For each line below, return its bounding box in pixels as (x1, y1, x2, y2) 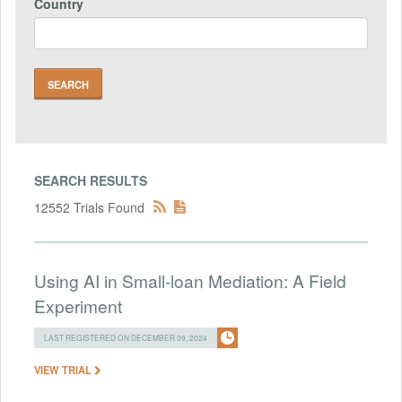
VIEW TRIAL (34, 362, 94, 377)
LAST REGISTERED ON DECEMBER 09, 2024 (44, 331, 207, 343)
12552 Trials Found (34, 197, 144, 216)
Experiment (34, 293, 122, 318)
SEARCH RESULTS (34, 170, 147, 189)
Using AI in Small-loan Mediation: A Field (34, 267, 346, 293)
